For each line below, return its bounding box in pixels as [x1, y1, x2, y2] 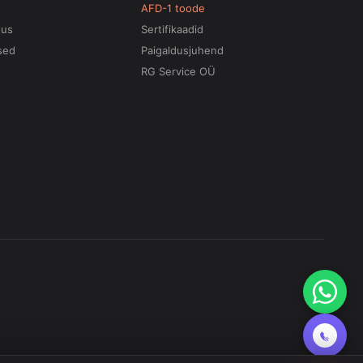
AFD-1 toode [141, 2, 206, 15]
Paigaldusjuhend [141, 44, 224, 57]
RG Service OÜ [141, 65, 216, 78]
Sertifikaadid [141, 23, 204, 36]
